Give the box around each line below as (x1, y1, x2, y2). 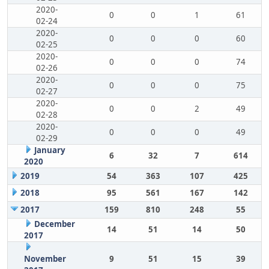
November (23, 253, 66, 264)
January (34, 145, 65, 156)
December (34, 219, 75, 229)
